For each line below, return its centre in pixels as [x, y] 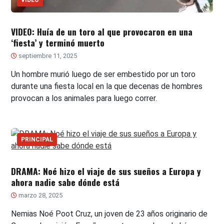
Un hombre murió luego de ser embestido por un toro [103, 74]
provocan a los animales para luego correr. [84, 98]
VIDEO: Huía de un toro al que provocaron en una [102, 32]
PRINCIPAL [37, 140]
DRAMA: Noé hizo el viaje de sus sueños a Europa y [106, 171]
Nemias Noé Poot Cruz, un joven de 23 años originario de [109, 214]
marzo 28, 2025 [40, 195]
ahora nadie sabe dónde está [65, 182]
